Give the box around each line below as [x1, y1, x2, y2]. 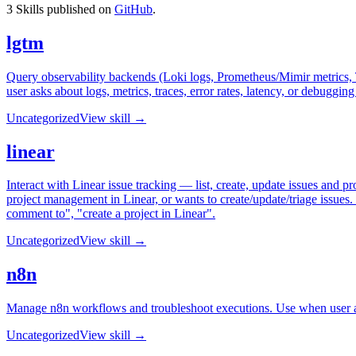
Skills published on [13, 2, 111, 16]
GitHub [114, 2, 153, 16]
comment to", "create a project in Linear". [6, 207, 215, 221]
